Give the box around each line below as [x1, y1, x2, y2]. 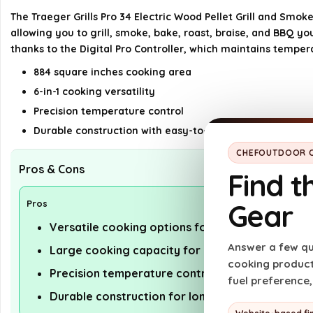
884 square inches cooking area [34, 66, 191, 78]
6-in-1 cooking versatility [34, 85, 155, 98]
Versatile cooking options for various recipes [50, 220, 298, 234]
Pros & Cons [19, 162, 85, 176]
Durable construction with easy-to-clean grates [34, 124, 270, 137]
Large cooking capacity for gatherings [50, 243, 263, 257]
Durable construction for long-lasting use [50, 289, 277, 303]
